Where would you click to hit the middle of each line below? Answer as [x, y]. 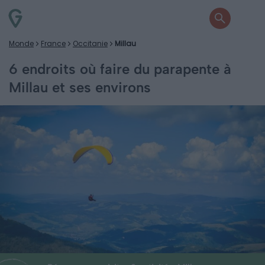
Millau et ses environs [80, 87]
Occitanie [90, 43]
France [53, 43]
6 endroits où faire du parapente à [120, 69]
